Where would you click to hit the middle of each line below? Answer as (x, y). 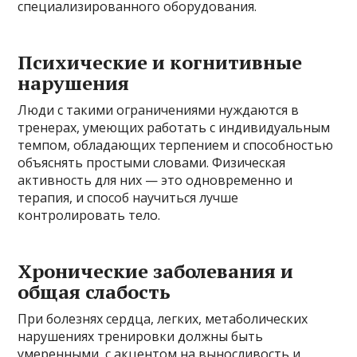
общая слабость (94, 291)
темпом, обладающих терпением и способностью (176, 145)
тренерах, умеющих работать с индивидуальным (174, 127)
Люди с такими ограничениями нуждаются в (159, 110)
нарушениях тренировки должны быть (141, 336)
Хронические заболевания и (156, 271)
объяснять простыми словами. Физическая (152, 162)
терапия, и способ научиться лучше (128, 197)
